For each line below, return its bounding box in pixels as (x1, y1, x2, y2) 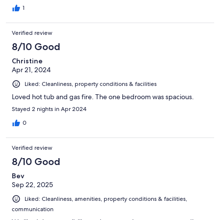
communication (12, 205, 54, 213)
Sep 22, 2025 (12, 180, 53, 189)
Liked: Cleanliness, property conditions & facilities (25, 80, 157, 88)
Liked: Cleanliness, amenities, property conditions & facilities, (25, 194, 187, 203)
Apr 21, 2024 (12, 65, 51, 74)
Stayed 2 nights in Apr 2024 (12, 105, 86, 113)
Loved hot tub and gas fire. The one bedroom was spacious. (12, 92, 194, 101)
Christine (12, 56, 43, 65)
